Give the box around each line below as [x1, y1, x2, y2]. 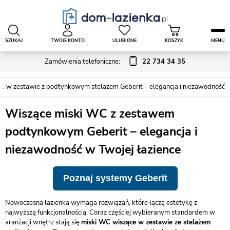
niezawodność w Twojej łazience [5, 141, 181, 158]
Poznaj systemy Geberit [63, 173, 167, 183]
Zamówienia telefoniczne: [45, 56, 120, 66]
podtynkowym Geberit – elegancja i [5, 123, 198, 140]
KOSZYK [164, 37, 183, 44]
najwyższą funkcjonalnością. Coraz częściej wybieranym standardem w [5, 208, 215, 217]
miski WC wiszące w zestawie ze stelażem [81, 218, 210, 227]
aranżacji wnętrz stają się [5, 218, 81, 227]
